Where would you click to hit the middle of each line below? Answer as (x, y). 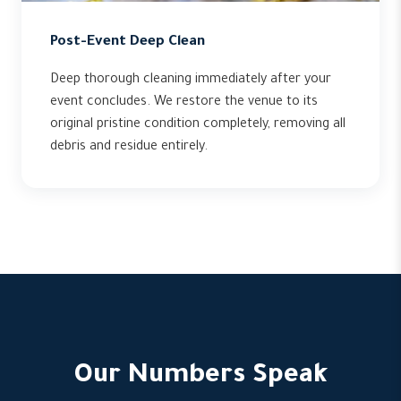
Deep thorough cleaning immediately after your (191, 81)
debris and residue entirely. (129, 148)
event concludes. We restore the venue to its (184, 103)
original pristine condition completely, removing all (198, 125)
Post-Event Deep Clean (128, 43)
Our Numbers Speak (200, 377)
